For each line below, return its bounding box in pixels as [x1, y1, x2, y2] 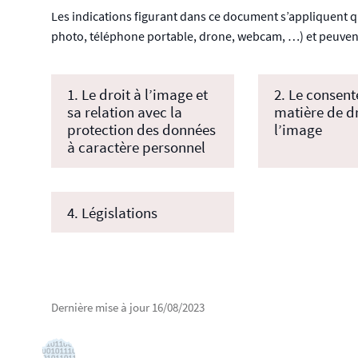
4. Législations [66, 202, 157, 222]
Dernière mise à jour [50, 299, 152, 315]
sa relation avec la [66, 102, 182, 122]
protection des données [66, 120, 216, 140]
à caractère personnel [66, 137, 205, 157]
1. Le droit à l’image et [66, 85, 208, 105]
